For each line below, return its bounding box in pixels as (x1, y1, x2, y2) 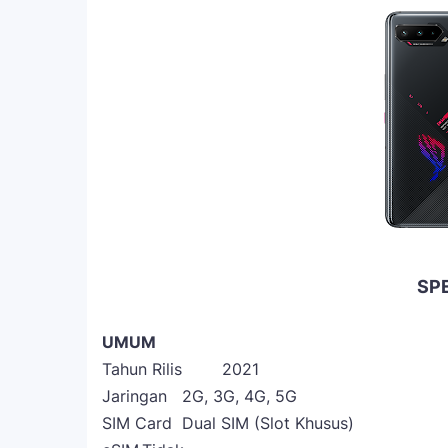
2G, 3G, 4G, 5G (182, 386, 297, 406)
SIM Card (102, 413, 172, 433)
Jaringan (102, 386, 167, 406)
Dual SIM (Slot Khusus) (182, 413, 354, 433)
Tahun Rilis (102, 359, 182, 379)
